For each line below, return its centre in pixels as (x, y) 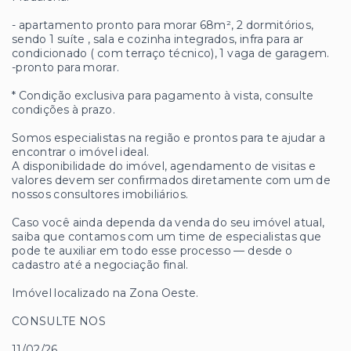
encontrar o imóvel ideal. (81, 152)
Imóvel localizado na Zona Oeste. (105, 293)
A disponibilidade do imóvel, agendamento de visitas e (164, 166)
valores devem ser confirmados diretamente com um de (172, 180)
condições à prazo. (63, 109)
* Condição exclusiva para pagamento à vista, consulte (163, 95)
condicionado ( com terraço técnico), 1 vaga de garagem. (171, 53)
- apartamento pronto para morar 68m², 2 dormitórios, (163, 25)
